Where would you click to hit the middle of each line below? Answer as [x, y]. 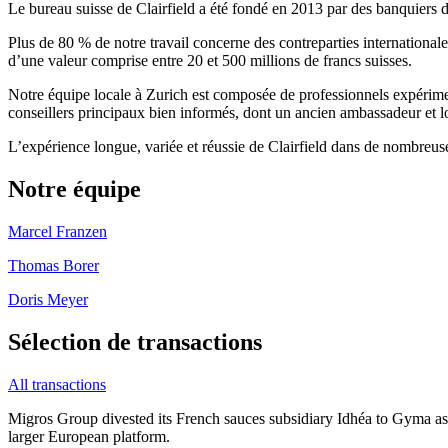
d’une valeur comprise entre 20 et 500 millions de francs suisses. [210, 60]
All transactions [57, 384]
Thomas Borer [53, 265]
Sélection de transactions [135, 341]
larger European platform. [89, 436]
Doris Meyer [48, 299]
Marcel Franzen [57, 231]
